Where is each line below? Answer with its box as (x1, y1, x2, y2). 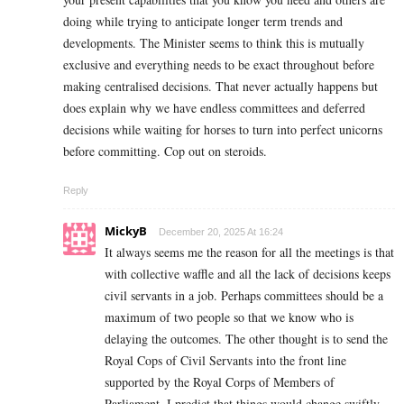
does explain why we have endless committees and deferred (63, 98, 365, 116)
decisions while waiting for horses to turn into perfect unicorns (63, 120, 382, 138)
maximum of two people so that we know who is (105, 308, 353, 326)
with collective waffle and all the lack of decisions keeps (105, 264, 390, 282)
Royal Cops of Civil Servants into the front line (105, 351, 346, 369)
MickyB (105, 222, 147, 239)
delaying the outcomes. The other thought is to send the (105, 329, 388, 347)
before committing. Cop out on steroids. (63, 142, 267, 160)
